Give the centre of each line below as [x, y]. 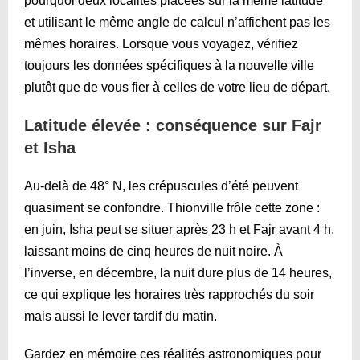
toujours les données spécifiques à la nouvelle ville [169, 65]
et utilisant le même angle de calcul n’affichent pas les [177, 22]
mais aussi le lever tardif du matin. [121, 316]
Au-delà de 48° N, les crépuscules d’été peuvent [161, 186]
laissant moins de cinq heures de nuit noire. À [153, 251]
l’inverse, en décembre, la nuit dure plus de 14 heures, [178, 272]
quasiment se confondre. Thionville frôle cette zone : [172, 207]
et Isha [50, 147]
